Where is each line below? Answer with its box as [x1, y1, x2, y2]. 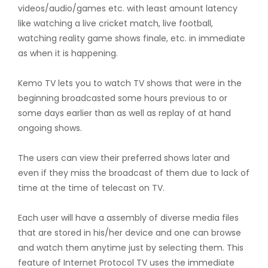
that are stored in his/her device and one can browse [18, 227, 241, 239]
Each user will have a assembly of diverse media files [18, 212, 239, 224]
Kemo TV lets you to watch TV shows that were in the [18, 77, 242, 89]
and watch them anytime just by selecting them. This [18, 242, 243, 254]
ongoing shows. [18, 122, 82, 134]
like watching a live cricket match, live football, [18, 17, 213, 29]
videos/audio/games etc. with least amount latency [18, 2, 237, 14]
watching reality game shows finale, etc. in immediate [18, 32, 245, 44]
